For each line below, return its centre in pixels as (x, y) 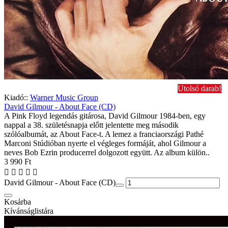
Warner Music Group (64, 97)
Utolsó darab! (199, 88)
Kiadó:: (16, 97)
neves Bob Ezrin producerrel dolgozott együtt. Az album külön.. (107, 152)
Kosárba (18, 202)
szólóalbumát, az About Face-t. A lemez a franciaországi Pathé (104, 134)
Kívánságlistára (29, 211)
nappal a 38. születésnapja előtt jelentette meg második (91, 125)
